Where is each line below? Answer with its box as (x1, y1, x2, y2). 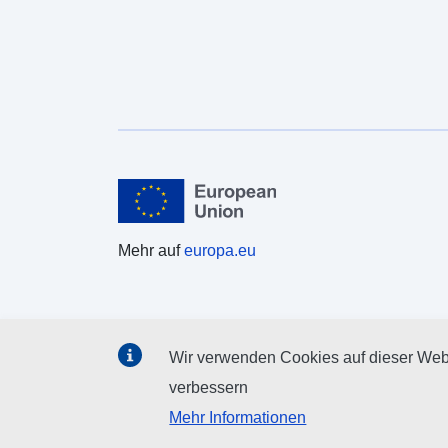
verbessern (169, 379, 249, 396)
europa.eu (184, 241, 256, 259)
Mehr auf (118, 241, 184, 259)
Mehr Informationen (169, 409, 307, 426)
